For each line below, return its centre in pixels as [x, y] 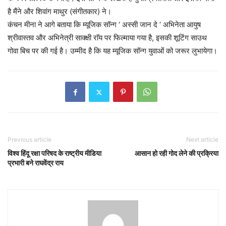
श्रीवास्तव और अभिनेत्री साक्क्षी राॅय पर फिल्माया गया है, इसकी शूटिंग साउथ [107, 38]
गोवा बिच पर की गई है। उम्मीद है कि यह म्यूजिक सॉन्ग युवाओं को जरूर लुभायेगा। [112, 51]
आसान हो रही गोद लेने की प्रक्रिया [177, 153]
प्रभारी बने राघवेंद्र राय [36, 163]
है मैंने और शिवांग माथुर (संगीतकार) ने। [60, 12]
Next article [202, 140]
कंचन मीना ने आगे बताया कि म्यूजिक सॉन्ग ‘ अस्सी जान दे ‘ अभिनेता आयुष [104, 25]
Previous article [30, 140]
